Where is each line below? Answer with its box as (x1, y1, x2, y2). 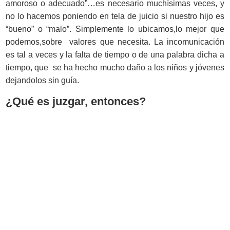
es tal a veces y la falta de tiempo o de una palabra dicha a (6, 50, 224, 59)
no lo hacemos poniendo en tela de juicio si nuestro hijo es (6, 11, 224, 21)
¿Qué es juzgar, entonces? (6, 94, 146, 108)
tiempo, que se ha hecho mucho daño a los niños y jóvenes (6, 63, 224, 72)
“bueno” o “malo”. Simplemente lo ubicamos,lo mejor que (6, 24, 224, 33)
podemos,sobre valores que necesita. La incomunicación (6, 37, 224, 46)
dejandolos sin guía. (6, 75, 80, 85)
